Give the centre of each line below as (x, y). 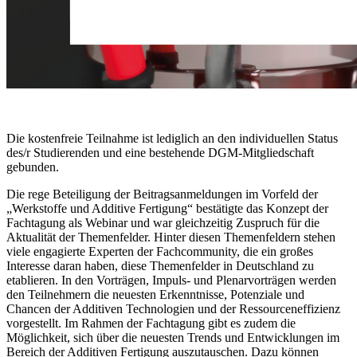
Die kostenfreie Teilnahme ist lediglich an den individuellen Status (172, 139)
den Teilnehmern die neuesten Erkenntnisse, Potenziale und (155, 295)
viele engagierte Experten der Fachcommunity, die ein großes (160, 252)
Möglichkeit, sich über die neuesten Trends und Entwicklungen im (173, 338)
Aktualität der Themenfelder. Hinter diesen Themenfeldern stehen (171, 237)
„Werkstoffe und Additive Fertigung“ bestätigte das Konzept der (167, 209)
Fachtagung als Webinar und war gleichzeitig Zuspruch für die (163, 223)
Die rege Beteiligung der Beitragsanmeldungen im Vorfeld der (162, 194)
